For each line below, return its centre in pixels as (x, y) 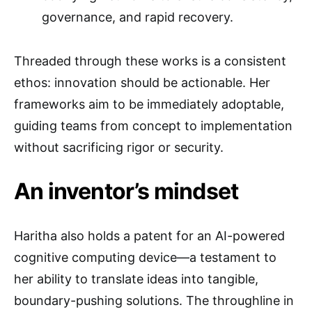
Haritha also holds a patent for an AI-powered (149, 236)
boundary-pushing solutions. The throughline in (154, 301)
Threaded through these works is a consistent (150, 61)
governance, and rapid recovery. (138, 17)
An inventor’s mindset (126, 191)
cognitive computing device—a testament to (145, 257)
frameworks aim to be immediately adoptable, (149, 104)
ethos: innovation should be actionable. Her (142, 83)
